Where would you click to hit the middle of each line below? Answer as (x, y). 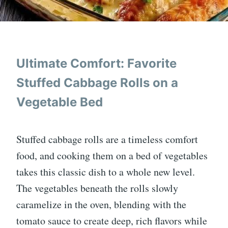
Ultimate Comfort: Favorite (96, 63)
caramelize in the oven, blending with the (101, 205)
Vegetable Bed (60, 102)
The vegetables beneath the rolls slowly (97, 188)
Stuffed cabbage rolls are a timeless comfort (107, 139)
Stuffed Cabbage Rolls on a (97, 83)
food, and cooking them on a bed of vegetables (112, 156)
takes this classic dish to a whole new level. (106, 172)
